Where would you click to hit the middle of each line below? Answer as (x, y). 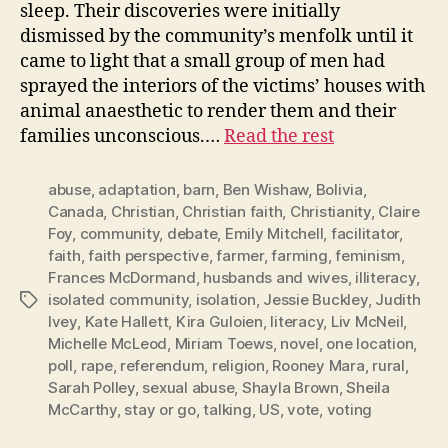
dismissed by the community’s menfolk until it (216, 36)
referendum (162, 365)
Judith (398, 299)
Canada (76, 211)
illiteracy (385, 277)
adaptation (137, 189)
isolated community (118, 299)
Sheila (368, 387)
